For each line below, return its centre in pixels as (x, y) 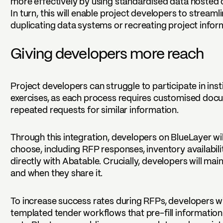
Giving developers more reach (107, 55)
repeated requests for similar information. (95, 111)
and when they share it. (57, 174)
